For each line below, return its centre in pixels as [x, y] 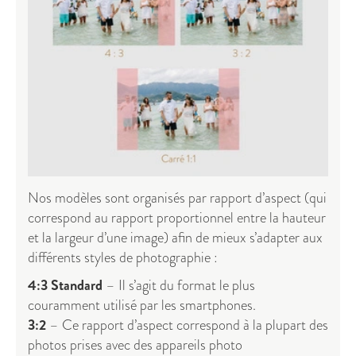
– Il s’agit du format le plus [179, 285]
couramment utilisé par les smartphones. [142, 305]
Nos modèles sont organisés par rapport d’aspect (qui [177, 197]
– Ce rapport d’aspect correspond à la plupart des [187, 325]
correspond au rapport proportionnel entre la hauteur [177, 217]
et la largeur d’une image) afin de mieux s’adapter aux [175, 237]
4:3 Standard [65, 285]
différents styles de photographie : [123, 257]
